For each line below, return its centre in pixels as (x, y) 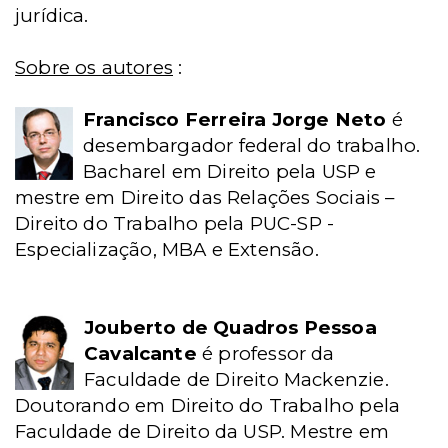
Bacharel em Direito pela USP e (230, 171)
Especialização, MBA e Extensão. (167, 249)
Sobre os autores (94, 67)
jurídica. (52, 15)
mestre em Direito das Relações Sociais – (205, 197)
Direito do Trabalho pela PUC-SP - (175, 223)
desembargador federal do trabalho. (252, 145)
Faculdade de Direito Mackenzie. (236, 379)
